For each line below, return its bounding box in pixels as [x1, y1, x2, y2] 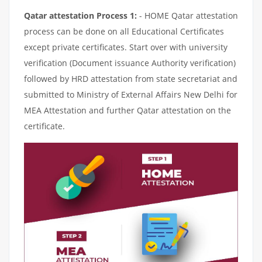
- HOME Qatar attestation [137, 9, 238, 21]
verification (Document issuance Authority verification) [24, 57, 236, 68]
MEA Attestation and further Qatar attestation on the [24, 104, 231, 116]
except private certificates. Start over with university [24, 41, 227, 53]
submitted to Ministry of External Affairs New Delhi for [24, 88, 237, 100]
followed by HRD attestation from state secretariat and [24, 73, 237, 84]
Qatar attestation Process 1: [24, 9, 137, 21]
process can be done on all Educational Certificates [24, 25, 224, 37]
